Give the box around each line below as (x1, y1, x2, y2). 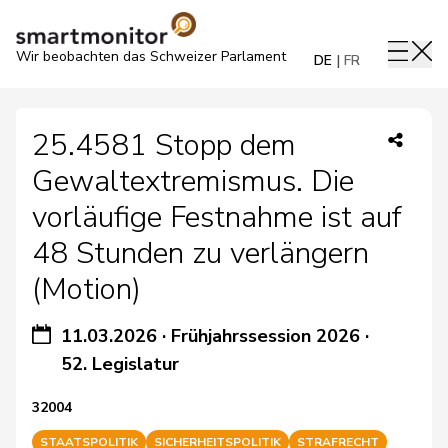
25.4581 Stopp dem (32, 125, 296, 166)
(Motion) (32, 269, 141, 310)
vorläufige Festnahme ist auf (32, 197, 402, 238)
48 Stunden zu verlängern (32, 233, 369, 274)
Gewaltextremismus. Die (32, 161, 354, 202)
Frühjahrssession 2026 (171, 324, 361, 348)
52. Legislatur (61, 352, 180, 376)
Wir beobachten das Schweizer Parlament (16, 47, 286, 66)
